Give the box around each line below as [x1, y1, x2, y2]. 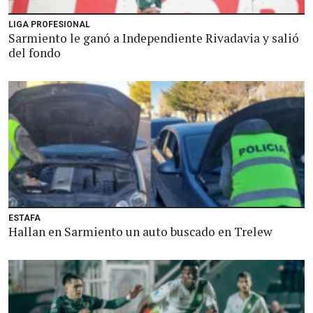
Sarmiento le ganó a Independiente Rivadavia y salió [8, 30, 299, 46]
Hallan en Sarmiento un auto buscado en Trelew [8, 224, 272, 240]
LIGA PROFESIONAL [8, 20, 90, 29]
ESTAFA [8, 213, 41, 223]
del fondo [8, 45, 61, 61]
